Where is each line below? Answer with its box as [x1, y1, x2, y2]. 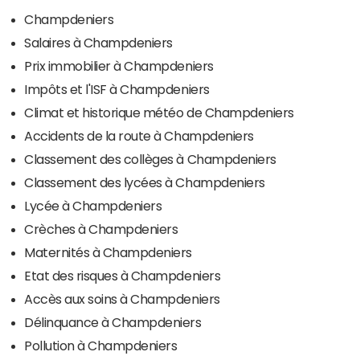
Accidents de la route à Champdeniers [24, 129, 254, 143]
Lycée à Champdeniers [24, 199, 162, 213]
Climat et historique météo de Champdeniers [24, 106, 294, 120]
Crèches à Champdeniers [24, 223, 178, 236]
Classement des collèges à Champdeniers [24, 153, 276, 166]
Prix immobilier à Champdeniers [24, 59, 214, 73]
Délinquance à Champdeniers [24, 316, 202, 329]
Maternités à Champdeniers [24, 246, 192, 260]
